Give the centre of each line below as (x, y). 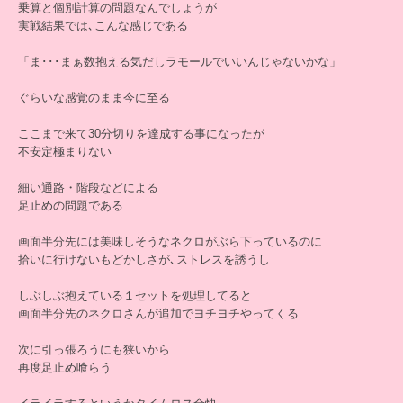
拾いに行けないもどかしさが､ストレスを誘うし (144, 260)
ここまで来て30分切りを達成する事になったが (141, 134)
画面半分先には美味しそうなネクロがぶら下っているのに (170, 242)
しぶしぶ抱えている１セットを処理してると (135, 296)
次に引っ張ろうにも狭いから (94, 349)
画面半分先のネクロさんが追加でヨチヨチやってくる (158, 313)
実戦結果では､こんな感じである (103, 26)
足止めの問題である (71, 206)
